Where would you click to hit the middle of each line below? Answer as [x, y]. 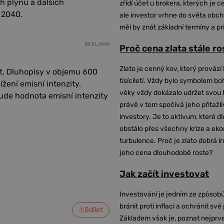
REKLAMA [97, 44]
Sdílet [94, 209]
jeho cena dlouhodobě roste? [166, 153]
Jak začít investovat [164, 174]
